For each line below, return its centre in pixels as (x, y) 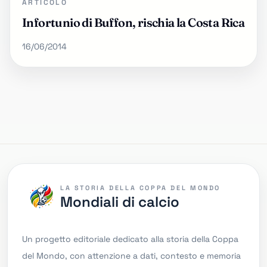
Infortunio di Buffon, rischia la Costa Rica (133, 22)
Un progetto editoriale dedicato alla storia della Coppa (130, 239)
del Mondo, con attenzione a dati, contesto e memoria (131, 255)
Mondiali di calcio (120, 201)
